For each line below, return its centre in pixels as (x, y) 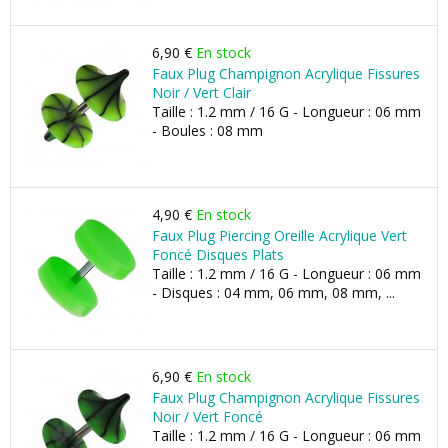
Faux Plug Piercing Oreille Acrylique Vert (279, 235)
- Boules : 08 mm (207, 130)
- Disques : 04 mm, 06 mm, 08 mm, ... (273, 292)
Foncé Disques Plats (218, 254)
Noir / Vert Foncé (207, 416)
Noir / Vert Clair (201, 92)
